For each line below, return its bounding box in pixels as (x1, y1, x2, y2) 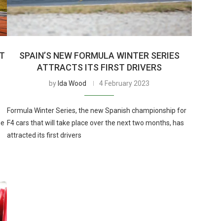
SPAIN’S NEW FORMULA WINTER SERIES (19, 50, 180, 61)
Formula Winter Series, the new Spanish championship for (6, 106, 186, 114)
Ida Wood (58, 79, 87, 87)
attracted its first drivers (6, 131, 81, 139)
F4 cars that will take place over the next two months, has (6, 118, 184, 127)
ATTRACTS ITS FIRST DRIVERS (37, 62, 162, 73)
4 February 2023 (99, 79, 150, 87)
